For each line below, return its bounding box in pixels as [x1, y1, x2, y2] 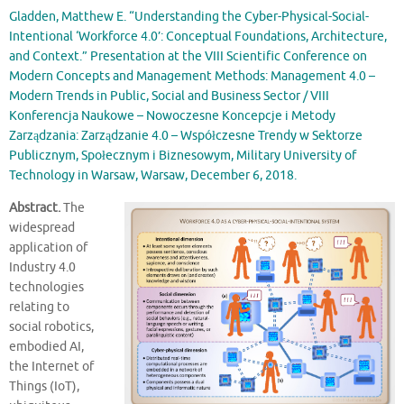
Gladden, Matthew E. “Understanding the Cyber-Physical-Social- [9, 9, 369, 24]
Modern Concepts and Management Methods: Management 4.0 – [9, 69, 375, 84]
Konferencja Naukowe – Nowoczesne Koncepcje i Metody [9, 108, 335, 124]
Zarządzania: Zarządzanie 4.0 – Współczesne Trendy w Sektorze [9, 128, 363, 143]
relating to [9, 298, 69, 315]
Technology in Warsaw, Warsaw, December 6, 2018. [9, 168, 297, 183]
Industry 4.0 [9, 259, 76, 275]
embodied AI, [9, 338, 84, 354]
